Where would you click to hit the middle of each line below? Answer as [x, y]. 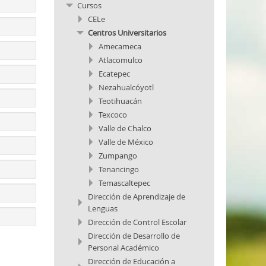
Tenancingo [118, 169]
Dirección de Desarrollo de [134, 236]
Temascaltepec [124, 183]
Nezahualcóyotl [126, 87]
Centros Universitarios [127, 33]
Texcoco [113, 115]
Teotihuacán [120, 101]
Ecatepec [114, 74]
